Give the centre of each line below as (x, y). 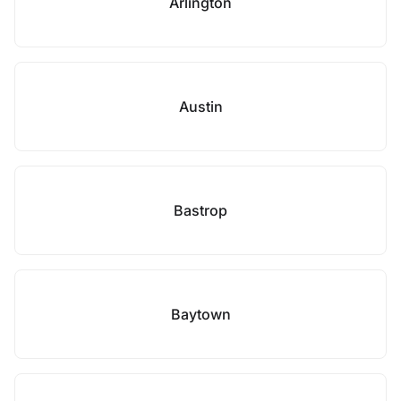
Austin (200, 107)
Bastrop (200, 210)
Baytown (200, 314)
